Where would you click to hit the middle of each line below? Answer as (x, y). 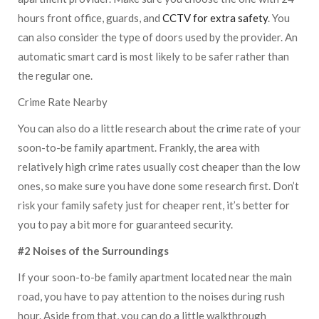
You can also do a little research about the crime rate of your (159, 128)
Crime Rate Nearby (63, 102)
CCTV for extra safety (215, 18)
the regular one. (56, 75)
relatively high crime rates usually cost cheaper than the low (159, 167)
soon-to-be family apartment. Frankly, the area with (139, 147)
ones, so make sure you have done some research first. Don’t (158, 186)
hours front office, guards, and (90, 18)
